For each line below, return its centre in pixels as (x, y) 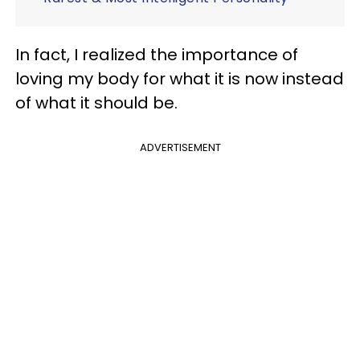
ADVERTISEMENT (180, 147)
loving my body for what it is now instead (180, 78)
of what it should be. (98, 102)
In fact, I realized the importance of (157, 54)
